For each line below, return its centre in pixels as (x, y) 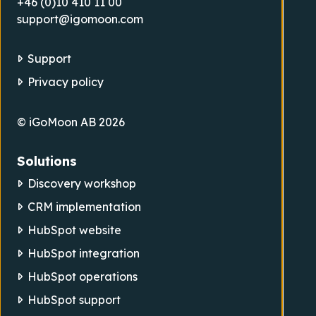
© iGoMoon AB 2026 (71, 122)
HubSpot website (75, 230)
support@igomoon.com (80, 19)
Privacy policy (66, 81)
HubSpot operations (83, 276)
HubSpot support (74, 299)
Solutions (47, 161)
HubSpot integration (84, 253)
